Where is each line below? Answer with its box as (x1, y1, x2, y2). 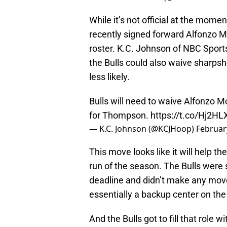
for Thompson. (89, 110, 150, 121)
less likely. (89, 71, 130, 83)
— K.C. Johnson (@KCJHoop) (89, 123, 196, 135)
